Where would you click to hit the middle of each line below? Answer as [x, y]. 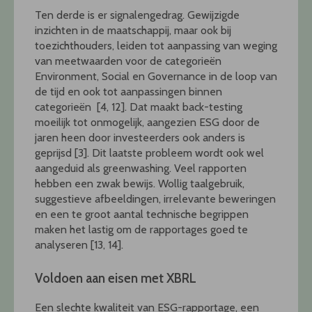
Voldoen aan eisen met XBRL [116, 278]
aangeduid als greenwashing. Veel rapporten [141, 168]
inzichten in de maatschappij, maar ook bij [133, 30]
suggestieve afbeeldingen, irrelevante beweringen [155, 198]
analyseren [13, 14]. [79, 244]
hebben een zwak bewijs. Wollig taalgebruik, [140, 183]
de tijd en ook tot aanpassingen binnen [128, 91]
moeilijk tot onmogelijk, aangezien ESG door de [147, 122]
